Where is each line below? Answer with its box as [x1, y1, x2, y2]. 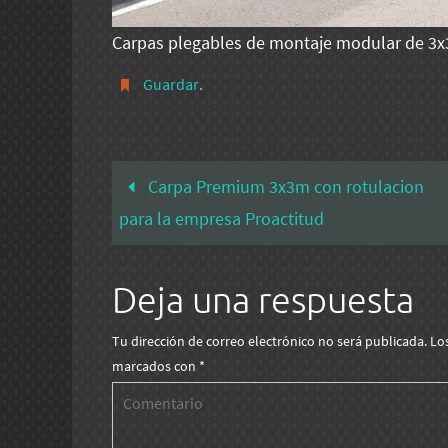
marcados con [112, 357, 199, 375]
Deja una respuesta [112, 279, 414, 324]
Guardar [142, 74, 199, 94]
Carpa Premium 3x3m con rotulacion [143, 175, 424, 198]
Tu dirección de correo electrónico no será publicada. [112, 332, 427, 350]
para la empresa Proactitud [118, 207, 324, 230]
